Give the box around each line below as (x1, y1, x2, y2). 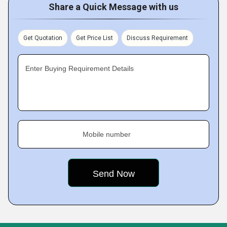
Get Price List (76, 34, 113, 42)
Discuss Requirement (127, 34, 188, 42)
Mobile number (83, 130, 131, 138)
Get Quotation (23, 34, 62, 42)
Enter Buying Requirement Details (25, 64, 134, 72)
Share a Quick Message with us (49, 2, 178, 12)
